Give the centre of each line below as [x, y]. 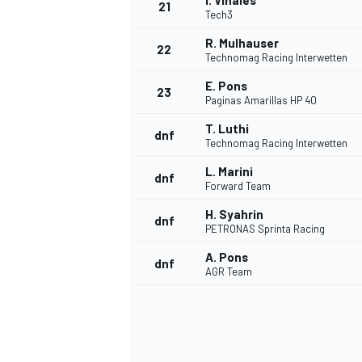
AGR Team [229, 272]
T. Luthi [227, 129]
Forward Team [238, 186]
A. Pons [227, 257]
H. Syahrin [234, 215]
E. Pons [226, 86]
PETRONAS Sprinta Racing [265, 229]
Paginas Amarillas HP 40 [261, 101]
